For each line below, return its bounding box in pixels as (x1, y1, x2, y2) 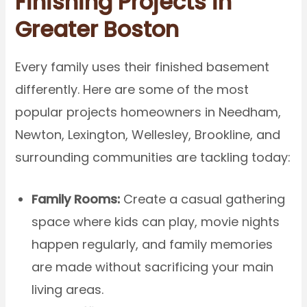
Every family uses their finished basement (15, 58, 270, 75)
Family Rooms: (32, 191, 121, 208)
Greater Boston (15, 13, 180, 45)
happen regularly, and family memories (32, 236, 273, 254)
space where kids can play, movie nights (32, 213, 280, 231)
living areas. (32, 281, 104, 299)
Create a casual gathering (120, 191, 286, 208)
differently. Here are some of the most (15, 80, 249, 98)
